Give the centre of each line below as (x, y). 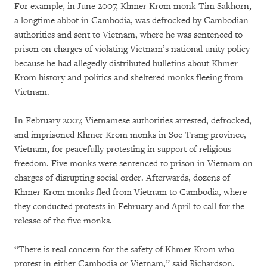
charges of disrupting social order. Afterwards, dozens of (122, 178)
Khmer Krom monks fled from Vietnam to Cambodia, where (131, 192)
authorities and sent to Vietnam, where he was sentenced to (128, 35)
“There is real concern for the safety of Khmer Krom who (124, 249)
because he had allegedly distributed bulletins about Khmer (126, 63)
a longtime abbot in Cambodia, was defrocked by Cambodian (131, 21)
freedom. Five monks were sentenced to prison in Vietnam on (133, 164)
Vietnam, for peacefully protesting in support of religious (123, 149)
